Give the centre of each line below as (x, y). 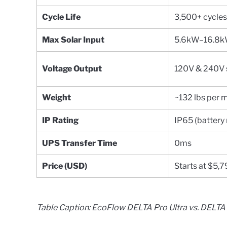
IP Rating (60, 120)
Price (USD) (65, 166)
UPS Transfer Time (80, 143)
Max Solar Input (73, 40)
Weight (56, 97)
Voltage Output (72, 68)
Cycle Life (61, 17)
